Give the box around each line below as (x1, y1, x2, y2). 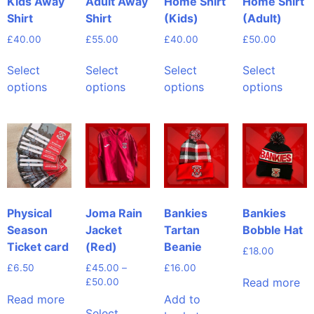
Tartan (164, 223, 200, 238)
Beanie (164, 240, 202, 254)
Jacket (86, 223, 122, 238)
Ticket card (7, 240, 69, 254)
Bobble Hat (243, 223, 303, 238)
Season (7, 223, 48, 238)
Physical (7, 206, 52, 221)
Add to (164, 292, 200, 307)
